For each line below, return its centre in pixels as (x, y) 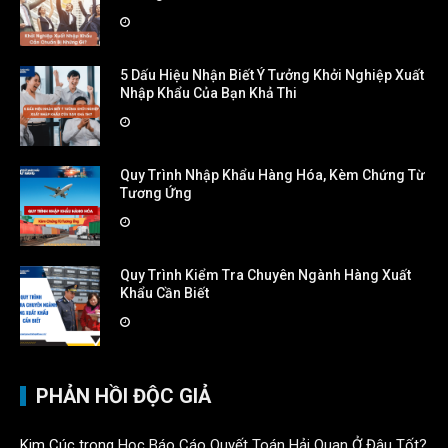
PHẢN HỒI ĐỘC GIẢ (123, 396)
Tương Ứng (156, 193)
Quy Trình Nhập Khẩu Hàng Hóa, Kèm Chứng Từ (272, 175)
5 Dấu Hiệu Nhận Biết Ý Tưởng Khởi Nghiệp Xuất (272, 75)
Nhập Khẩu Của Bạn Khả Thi (208, 93)
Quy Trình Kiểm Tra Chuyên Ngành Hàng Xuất (265, 275)
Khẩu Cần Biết (164, 293)
